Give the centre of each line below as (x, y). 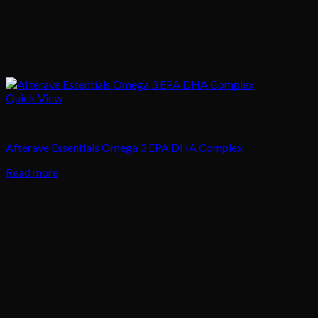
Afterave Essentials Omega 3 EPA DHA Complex (124, 148)
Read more (32, 172)
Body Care (32, 123)
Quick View (34, 98)
